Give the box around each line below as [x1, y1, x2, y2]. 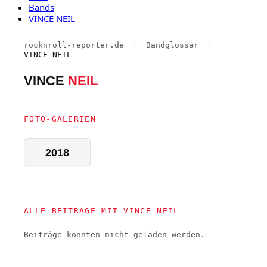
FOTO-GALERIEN [24, 114, 96, 123]
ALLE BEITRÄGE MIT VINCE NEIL [24, 206, 179, 215]
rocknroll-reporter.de [24, 41, 124, 49]
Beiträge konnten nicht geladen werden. [24, 230, 205, 239]
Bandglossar [145, 41, 198, 49]
